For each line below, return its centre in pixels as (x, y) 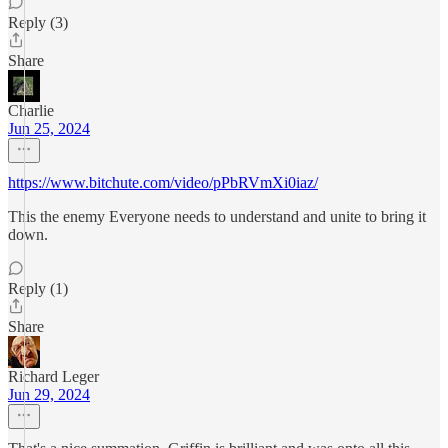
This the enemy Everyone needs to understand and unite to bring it (217, 216)
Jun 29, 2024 (49, 394)
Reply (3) (38, 22)
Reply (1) (38, 288)
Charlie (31, 110)
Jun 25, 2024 (49, 128)
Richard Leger (53, 376)
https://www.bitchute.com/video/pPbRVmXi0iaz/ (163, 182)
